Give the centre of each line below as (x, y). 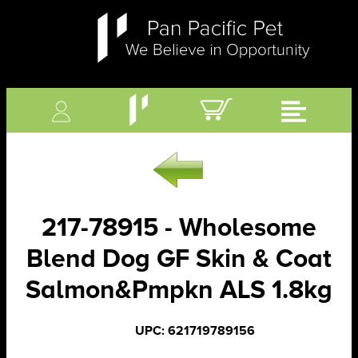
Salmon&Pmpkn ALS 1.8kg (179, 290)
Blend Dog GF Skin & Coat (179, 259)
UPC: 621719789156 (195, 331)
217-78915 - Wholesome (179, 228)
